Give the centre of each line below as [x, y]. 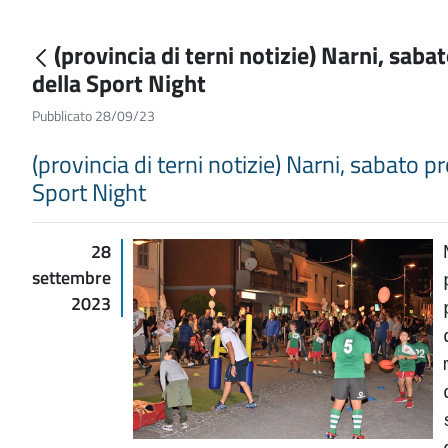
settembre [71, 277]
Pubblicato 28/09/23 [93, 115]
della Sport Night [121, 82]
